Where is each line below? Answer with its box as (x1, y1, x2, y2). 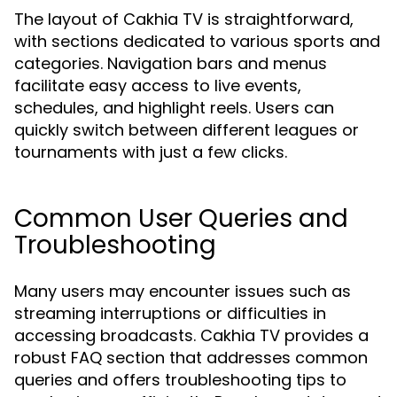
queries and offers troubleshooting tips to (14, 369, 346, 391)
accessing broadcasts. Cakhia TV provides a (14, 324, 369, 346)
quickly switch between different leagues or (14, 119, 359, 141)
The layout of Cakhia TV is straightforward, (14, 8, 354, 30)
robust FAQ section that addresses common (14, 346, 368, 369)
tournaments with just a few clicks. (14, 141, 287, 163)
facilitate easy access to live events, (14, 74, 301, 97)
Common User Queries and (14, 201, 348, 236)
